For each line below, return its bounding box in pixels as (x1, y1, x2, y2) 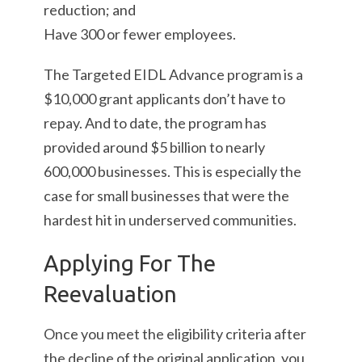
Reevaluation (44, 281, 177, 306)
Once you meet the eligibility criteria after (44, 325, 306, 343)
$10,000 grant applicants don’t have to (44, 90, 285, 107)
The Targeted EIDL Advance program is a (44, 65, 303, 83)
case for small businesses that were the (44, 187, 289, 204)
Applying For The (44, 250, 216, 276)
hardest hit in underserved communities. (44, 211, 297, 229)
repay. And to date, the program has (44, 114, 267, 132)
